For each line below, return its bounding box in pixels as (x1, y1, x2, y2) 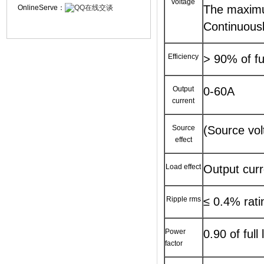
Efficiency (168, 52, 199, 61)
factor (164, 239, 183, 247)
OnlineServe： (18, 4, 65, 12)
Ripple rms (166, 195, 201, 203)
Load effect (166, 163, 202, 171)
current (172, 97, 195, 105)
